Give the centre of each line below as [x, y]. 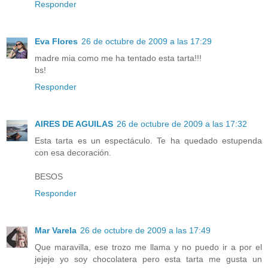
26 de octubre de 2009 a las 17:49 [145, 231]
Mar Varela [56, 231]
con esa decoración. [73, 153]
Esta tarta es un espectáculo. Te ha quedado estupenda [148, 141]
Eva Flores [56, 42]
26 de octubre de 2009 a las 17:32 [182, 124]
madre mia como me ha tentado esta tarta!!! [118, 58]
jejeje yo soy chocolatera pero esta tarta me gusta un [148, 259]
